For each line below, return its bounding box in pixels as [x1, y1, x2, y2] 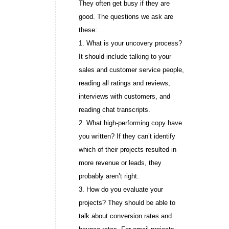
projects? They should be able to [78, 198, 175, 207]
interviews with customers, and [78, 92, 170, 100]
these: [78, 26, 97, 34]
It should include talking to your [78, 52, 171, 60]
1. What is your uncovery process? [78, 39, 182, 47]
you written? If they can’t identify [78, 132, 175, 140]
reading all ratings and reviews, [78, 79, 170, 87]
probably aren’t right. [78, 172, 139, 180]
